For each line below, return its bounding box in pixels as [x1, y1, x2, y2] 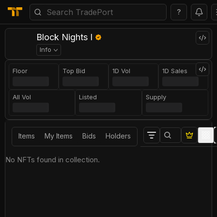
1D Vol [112, 67, 130, 75]
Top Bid [62, 67, 85, 75]
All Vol [13, 93, 31, 101]
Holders [106, 132, 131, 140]
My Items [45, 132, 73, 140]
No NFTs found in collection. [5, 155, 100, 164]
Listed [79, 93, 97, 101]
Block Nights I [36, 32, 93, 42]
